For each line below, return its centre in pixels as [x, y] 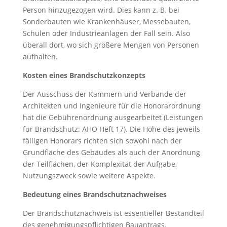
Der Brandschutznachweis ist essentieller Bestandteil [113, 213]
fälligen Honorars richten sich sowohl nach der [102, 141]
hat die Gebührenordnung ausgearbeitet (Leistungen [113, 117]
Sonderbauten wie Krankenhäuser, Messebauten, [106, 22]
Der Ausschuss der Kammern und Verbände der [104, 94]
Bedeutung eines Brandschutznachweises [94, 194]
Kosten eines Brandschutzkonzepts [84, 75]
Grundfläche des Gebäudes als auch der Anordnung [111, 152]
